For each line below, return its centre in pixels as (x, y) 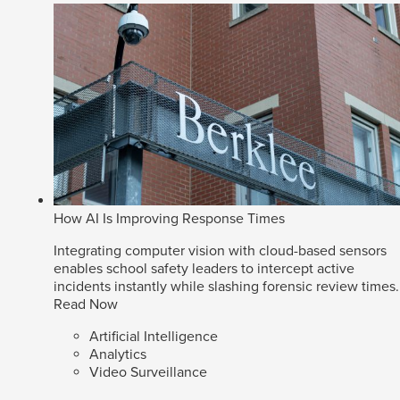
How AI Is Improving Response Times (169, 219)
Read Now (86, 305)
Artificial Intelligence (154, 337)
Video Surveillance (148, 373)
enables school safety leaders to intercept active (204, 269)
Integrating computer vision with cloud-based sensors (220, 251)
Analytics (118, 355)
